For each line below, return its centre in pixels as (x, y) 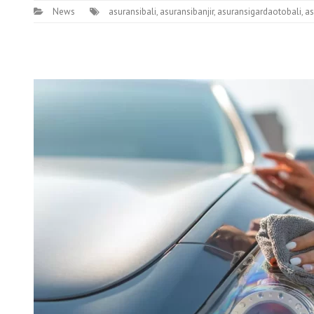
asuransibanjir (187, 12)
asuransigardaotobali (259, 12)
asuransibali (132, 12)
